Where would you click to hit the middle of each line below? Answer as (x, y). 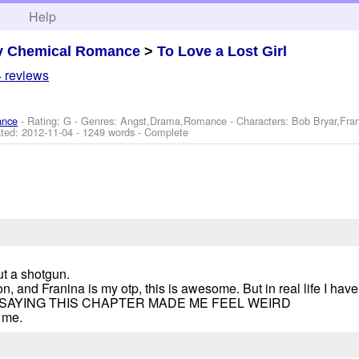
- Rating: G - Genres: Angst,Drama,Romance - (127, 120)
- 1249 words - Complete (131, 131)
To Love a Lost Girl (222, 51)
